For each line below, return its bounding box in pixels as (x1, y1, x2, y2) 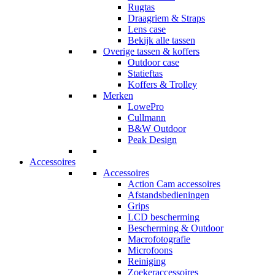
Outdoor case (128, 56, 179, 68)
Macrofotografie (128, 233, 190, 244)
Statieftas (128, 68, 163, 79)
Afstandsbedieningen (128, 189, 209, 200)
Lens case (128, 23, 166, 34)
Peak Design (128, 134, 177, 145)
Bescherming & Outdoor (128, 222, 223, 233)
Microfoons (128, 244, 172, 255)
